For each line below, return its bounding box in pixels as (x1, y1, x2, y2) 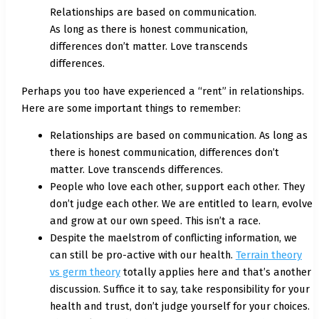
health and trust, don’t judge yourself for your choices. (49, 300, 310, 313)
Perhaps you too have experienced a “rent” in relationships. (21, 84, 304, 98)
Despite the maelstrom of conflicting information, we (49, 231, 297, 245)
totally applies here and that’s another (120, 266, 311, 279)
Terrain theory (235, 249, 302, 262)
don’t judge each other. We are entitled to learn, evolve (49, 197, 313, 211)
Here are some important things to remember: (21, 101, 241, 115)
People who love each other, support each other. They (49, 180, 305, 194)
